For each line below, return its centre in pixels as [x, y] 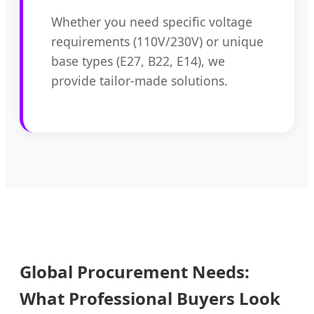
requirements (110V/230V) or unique [157, 41]
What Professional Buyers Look [150, 298]
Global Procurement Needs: [135, 271]
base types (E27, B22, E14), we [138, 61]
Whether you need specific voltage [152, 21]
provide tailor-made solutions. [139, 80]
